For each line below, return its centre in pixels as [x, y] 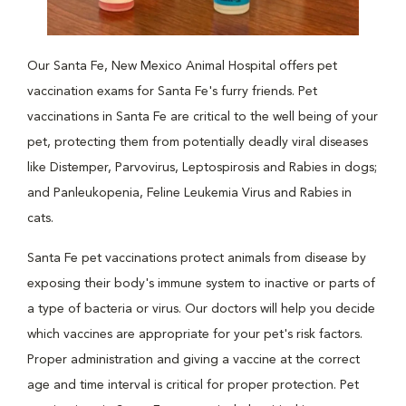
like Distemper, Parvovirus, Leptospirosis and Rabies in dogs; [202, 168]
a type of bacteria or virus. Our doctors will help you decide [201, 309]
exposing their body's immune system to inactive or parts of [201, 284]
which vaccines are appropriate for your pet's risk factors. [195, 334]
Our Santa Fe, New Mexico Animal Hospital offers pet [182, 66]
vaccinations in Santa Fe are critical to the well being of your [203, 117]
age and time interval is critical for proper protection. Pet [193, 385]
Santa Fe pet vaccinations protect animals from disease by [197, 258]
